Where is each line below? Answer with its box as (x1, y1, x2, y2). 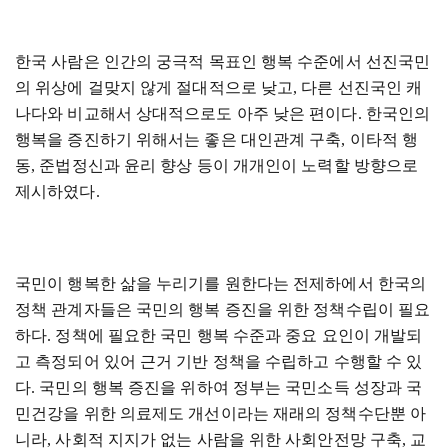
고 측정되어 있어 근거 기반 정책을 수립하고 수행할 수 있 (15, 353, 423, 370)
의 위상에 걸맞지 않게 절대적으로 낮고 (15, 79, 294, 96)
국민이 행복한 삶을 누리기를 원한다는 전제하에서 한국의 (15, 275, 426, 292)
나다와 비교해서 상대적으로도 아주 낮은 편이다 (15, 105, 358, 122)
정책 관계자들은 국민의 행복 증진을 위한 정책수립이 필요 (15, 301, 431, 318)
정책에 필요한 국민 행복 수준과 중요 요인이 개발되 (55, 327, 423, 344)
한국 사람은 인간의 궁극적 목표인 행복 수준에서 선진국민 (15, 53, 431, 70)
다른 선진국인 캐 (301, 79, 423, 96)
